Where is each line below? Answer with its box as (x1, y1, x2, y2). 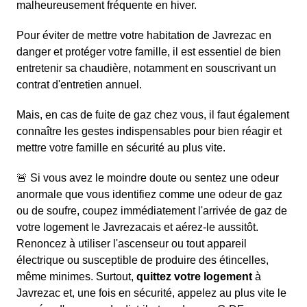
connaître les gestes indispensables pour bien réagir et (16, 125, 282, 137)
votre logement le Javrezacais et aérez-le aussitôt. (16, 221, 258, 233)
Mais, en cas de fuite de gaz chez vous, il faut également (16, 108, 289, 121)
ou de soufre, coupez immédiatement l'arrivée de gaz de (16, 204, 287, 217)
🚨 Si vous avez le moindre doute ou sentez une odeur (16, 171, 279, 184)
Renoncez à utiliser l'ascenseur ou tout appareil (16, 237, 247, 249)
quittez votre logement (136, 270, 252, 282)
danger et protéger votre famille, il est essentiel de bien (16, 45, 281, 58)
